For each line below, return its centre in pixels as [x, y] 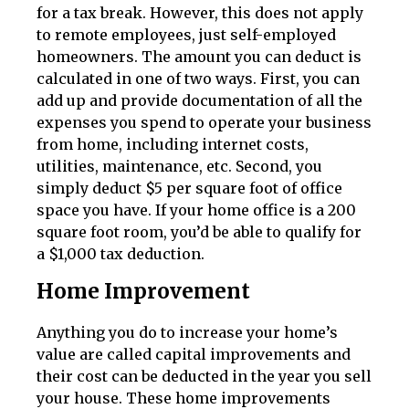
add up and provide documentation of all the [199, 100]
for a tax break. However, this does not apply [200, 12]
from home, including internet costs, [173, 144]
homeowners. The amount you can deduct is [199, 56]
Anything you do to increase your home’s [187, 333]
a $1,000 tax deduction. [121, 253]
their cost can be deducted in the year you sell [204, 377]
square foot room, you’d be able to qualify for [199, 231]
